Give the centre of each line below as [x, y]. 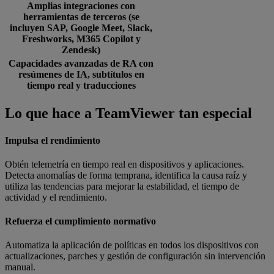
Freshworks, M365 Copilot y [81, 39]
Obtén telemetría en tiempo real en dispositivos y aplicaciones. [124, 164]
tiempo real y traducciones [81, 86]
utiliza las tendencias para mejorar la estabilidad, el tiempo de [122, 186]
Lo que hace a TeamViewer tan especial [128, 113]
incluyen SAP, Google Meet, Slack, [81, 28]
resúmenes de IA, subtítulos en [81, 75]
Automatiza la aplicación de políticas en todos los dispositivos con [132, 245]
